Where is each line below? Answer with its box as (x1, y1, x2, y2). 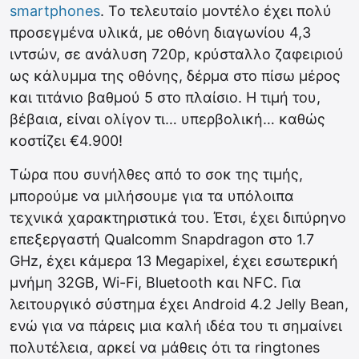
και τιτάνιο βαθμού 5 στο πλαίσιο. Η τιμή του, (10, 89, 321, 106)
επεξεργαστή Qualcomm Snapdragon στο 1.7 (10, 231, 314, 248)
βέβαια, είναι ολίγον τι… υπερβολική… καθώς (10, 111, 325, 127)
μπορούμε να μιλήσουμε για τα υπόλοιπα (10, 188, 294, 204)
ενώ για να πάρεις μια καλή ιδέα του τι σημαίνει (10, 317, 342, 334)
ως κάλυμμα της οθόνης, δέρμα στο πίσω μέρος (10, 67, 341, 84)
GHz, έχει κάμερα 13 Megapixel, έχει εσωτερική (10, 252, 338, 269)
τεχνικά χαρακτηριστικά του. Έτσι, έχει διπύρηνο (10, 209, 346, 226)
